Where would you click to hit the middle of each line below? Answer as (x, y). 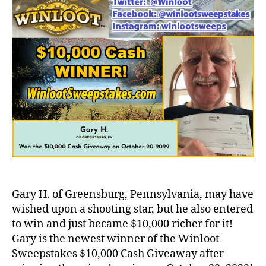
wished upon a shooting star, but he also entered (132, 210)
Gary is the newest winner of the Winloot (115, 239)
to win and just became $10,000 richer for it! (122, 224)
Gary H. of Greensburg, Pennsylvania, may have (133, 195)
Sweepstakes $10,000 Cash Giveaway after (118, 254)
